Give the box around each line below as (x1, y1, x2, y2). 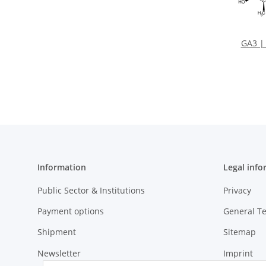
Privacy (223, 184, 251, 196)
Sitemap (223, 226, 256, 238)
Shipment (37, 226, 76, 238)
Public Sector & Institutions (37, 184, 145, 196)
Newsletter (37, 247, 81, 259)
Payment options (37, 205, 104, 217)
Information (37, 161, 86, 173)
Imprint (223, 247, 253, 259)
